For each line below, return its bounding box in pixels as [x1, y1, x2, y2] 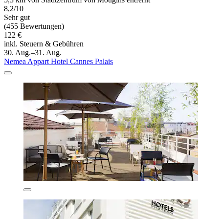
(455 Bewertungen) [4, 22, 64, 30]
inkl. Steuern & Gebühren [4, 39, 84, 48]
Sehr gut [4, 13, 30, 22]
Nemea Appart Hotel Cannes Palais [4, 57, 113, 66]
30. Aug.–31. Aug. [4, 48, 62, 57]
